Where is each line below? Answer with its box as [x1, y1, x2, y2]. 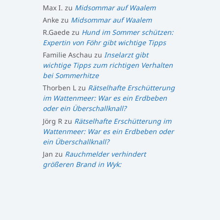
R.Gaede [42, 27, 70, 37]
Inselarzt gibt [104, 50, 148, 60]
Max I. [42, 2, 63, 12]
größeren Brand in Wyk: [42, 159, 121, 169]
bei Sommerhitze [42, 71, 99, 81]
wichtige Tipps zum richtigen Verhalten [42, 60, 173, 70]
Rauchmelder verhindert [64, 149, 146, 159]
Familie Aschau [42, 50, 92, 60]
